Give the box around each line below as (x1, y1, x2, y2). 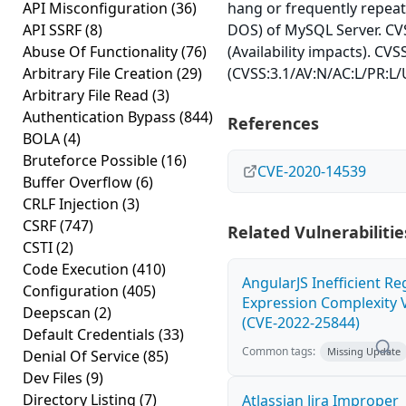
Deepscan (23, 303, 94, 323)
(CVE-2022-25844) (242, 313, 360, 333)
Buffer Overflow (23, 172, 136, 192)
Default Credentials (23, 324, 159, 344)
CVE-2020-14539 (257, 161, 366, 181)
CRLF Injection (23, 194, 122, 214)
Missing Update (327, 344, 401, 358)
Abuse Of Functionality (23, 42, 181, 62)
